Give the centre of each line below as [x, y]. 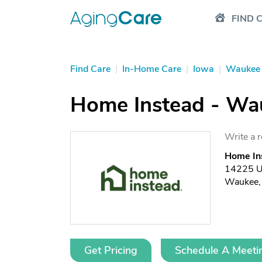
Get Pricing [111, 250]
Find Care [90, 69]
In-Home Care [152, 69]
